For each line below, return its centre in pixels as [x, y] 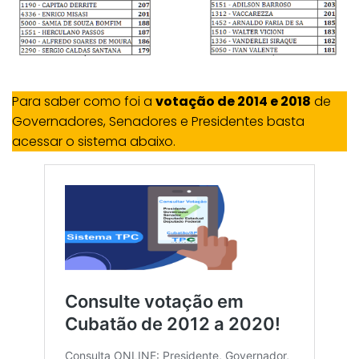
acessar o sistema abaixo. [94, 141]
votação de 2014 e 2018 [233, 101]
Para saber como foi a [84, 101]
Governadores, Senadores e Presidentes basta [158, 121]
